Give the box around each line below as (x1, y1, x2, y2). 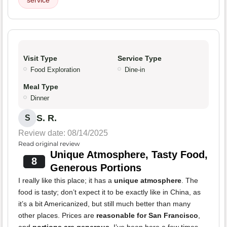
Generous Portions (50, 162, 141, 174)
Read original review (18, 140, 80, 148)
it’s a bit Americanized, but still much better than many (18, 200, 191, 208)
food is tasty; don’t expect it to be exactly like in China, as (18, 188, 201, 197)
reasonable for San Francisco (96, 211, 198, 220)
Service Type (118, 54, 162, 63)
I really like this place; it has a (18, 176, 114, 185)
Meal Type (23, 83, 58, 91)
